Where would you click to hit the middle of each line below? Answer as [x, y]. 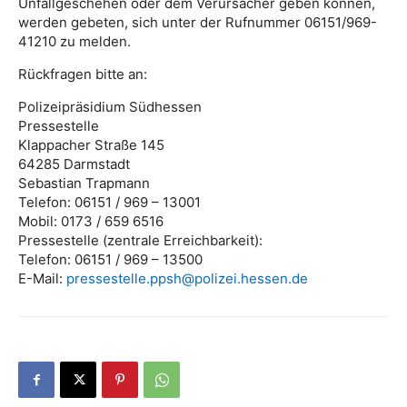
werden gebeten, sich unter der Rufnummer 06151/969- [198, 23]
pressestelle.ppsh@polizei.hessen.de [187, 279]
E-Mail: [42, 279]
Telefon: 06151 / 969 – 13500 [110, 260]
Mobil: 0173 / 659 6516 [91, 222]
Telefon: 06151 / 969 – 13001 [109, 203]
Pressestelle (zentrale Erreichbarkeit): [140, 241]
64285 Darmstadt [74, 164]
